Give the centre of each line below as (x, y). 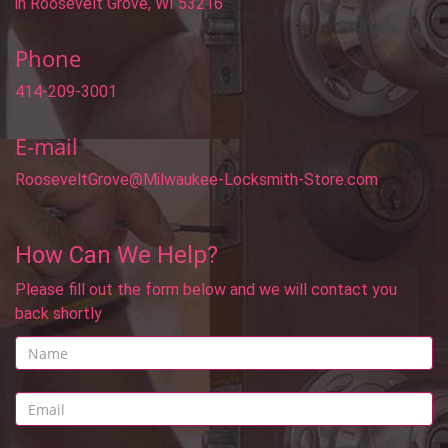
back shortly (58, 313)
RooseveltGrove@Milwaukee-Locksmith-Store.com (196, 179)
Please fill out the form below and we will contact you (206, 289)
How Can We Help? (116, 255)
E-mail (46, 146)
